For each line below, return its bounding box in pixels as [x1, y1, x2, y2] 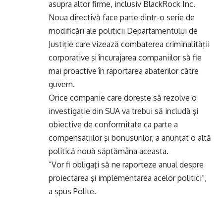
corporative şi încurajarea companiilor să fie [49, 53, 202, 62]
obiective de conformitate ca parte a [49, 119, 178, 129]
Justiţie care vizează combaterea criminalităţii [49, 39, 210, 49]
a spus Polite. [49, 186, 96, 196]
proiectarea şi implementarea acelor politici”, [49, 173, 207, 183]
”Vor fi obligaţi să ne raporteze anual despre [49, 160, 204, 169]
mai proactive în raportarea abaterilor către [49, 66, 199, 76]
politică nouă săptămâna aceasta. [49, 146, 168, 156]
